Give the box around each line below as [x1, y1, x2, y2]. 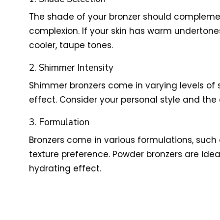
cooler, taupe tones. [28, 39, 113, 51]
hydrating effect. [28, 162, 101, 174]
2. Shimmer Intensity [28, 61, 113, 74]
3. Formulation [28, 115, 89, 129]
